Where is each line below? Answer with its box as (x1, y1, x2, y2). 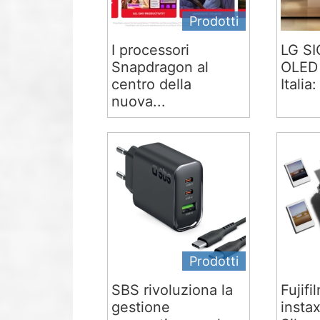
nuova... (111, 92, 166, 110)
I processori (111, 41, 190, 59)
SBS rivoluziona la (111, 281, 234, 299)
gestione (111, 298, 171, 316)
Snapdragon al (111, 58, 209, 76)
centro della (111, 75, 192, 93)
